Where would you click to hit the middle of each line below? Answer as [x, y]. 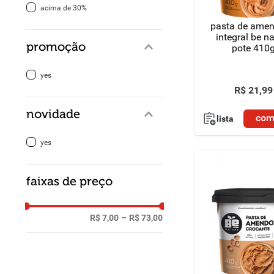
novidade [54, 114]
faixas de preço [70, 181]
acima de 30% [63, 8]
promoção [56, 47]
